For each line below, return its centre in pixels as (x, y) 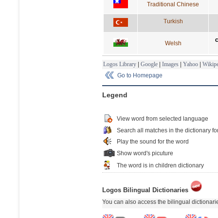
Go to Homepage (140, 75)
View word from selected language (163, 118)
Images (170, 64)
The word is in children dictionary (160, 165)
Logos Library (120, 64)
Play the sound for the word (153, 141)
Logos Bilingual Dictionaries (146, 190)
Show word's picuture (145, 153)
